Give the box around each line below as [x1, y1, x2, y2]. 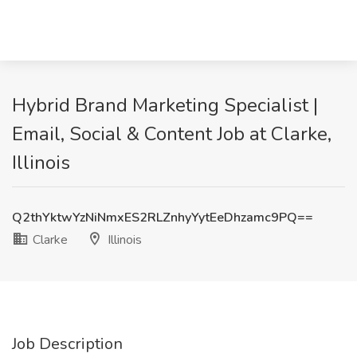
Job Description [12, 333, 123, 355]
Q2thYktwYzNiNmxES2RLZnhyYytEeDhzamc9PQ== [12, 209, 313, 226]
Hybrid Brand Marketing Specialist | [12, 92, 318, 118]
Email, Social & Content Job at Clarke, [12, 121, 331, 147]
